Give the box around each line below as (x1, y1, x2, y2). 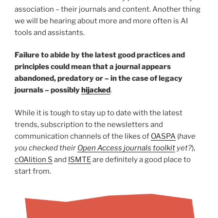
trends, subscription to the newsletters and (15, 120, 163, 129)
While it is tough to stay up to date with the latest (15, 108, 182, 117)
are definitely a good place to (91, 155, 191, 164)
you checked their (15, 143, 77, 152)
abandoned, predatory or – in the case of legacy (15, 74, 182, 83)
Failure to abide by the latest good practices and (15, 51, 185, 60)
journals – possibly (15, 86, 81, 95)
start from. (15, 166, 51, 176)
